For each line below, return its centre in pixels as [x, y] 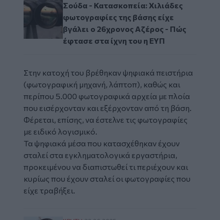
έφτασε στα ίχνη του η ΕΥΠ [114, 41]
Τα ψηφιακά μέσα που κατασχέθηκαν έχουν [102, 143]
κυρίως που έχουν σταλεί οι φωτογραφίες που [107, 179]
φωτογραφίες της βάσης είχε [118, 17]
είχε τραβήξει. [49, 191]
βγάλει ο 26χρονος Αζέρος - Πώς [124, 29]
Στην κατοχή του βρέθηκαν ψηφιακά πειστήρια [108, 73]
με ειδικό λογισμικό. [61, 132]
